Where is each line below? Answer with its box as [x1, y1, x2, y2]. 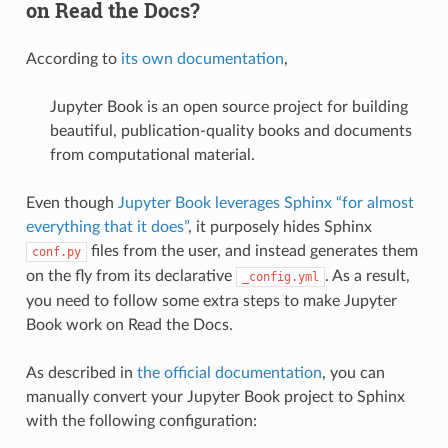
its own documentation [120, 50, 284, 67]
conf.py [31, 244, 81, 259]
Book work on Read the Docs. [25, 316, 233, 333]
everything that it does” [25, 218, 188, 235]
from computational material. [49, 146, 255, 163]
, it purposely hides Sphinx [187, 218, 372, 235]
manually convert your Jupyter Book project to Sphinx [25, 388, 405, 405]
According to [25, 50, 121, 67]
